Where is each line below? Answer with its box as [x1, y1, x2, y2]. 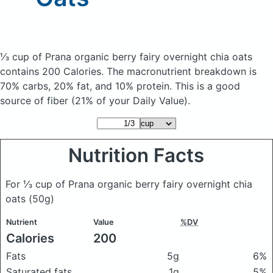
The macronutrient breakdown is [107, 65, 257, 77]
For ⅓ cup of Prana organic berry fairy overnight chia [5, 178, 252, 190]
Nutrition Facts [68, 144, 205, 167]
